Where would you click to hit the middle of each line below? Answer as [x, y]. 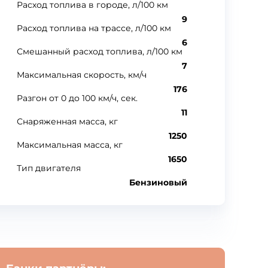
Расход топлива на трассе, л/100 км [94, 28]
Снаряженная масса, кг [67, 121]
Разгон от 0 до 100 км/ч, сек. [77, 98]
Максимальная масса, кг [69, 145]
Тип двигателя [48, 168]
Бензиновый [158, 182]
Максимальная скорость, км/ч [81, 75]
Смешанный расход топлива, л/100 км [99, 51]
